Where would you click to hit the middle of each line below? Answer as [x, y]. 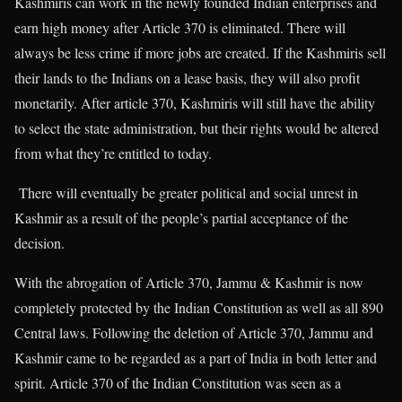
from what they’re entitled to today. [113, 153]
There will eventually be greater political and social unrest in [186, 192]
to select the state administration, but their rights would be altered [197, 127]
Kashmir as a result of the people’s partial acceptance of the [181, 217]
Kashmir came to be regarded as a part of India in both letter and [196, 357]
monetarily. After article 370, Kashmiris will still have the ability [195, 102]
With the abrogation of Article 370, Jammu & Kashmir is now [189, 282]
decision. [39, 242]
